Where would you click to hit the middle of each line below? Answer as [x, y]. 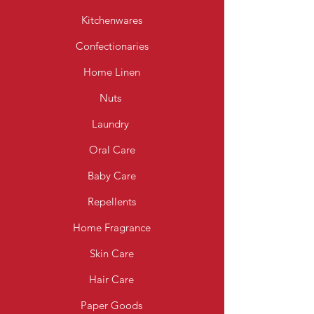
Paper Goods [111, 305]
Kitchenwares [112, 20]
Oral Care [112, 150]
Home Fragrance [111, 227]
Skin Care [111, 253]
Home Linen [112, 72]
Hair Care [111, 279]
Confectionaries [112, 46]
